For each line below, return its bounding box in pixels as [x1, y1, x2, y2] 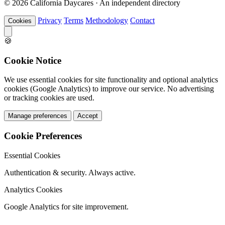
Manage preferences [8, 112, 67, 120]
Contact [130, 16, 155, 25]
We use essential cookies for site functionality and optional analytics [4, 75, 218, 84]
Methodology [85, 16, 128, 25]
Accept [77, 112, 98, 120]
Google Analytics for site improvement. [4, 202, 129, 211]
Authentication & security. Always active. [4, 168, 136, 177]
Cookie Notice [4, 55, 61, 66]
